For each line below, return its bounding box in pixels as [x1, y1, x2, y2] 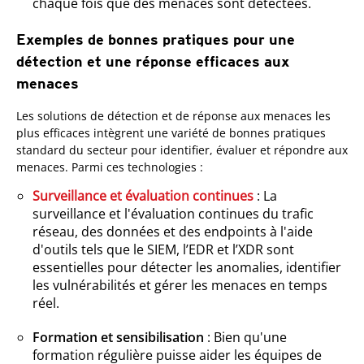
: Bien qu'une [204, 327, 287, 346]
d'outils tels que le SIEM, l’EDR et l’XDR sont [32, 240, 294, 258]
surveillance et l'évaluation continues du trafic [32, 204, 314, 223]
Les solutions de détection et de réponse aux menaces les [16, 107, 331, 123]
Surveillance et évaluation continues [32, 186, 253, 205]
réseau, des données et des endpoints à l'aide [32, 222, 313, 240]
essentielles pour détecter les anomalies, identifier [32, 258, 341, 276]
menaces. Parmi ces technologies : [16, 158, 203, 175]
